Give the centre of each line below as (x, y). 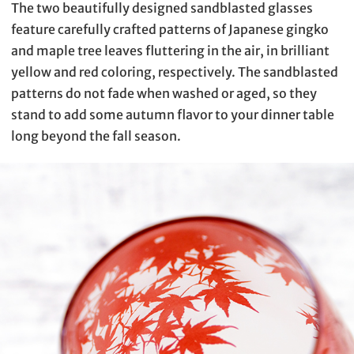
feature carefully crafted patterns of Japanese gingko (170, 30)
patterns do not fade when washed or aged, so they (164, 94)
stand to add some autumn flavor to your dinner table (173, 115)
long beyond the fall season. (96, 136)
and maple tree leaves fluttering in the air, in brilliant (170, 51)
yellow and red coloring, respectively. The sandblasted (175, 72)
